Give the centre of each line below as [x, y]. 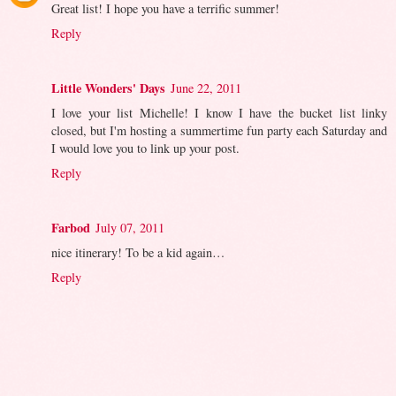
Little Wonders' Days [108, 88]
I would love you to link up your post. [145, 148]
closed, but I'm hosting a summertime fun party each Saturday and [219, 130]
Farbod [71, 227]
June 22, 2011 [206, 88]
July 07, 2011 [130, 227]
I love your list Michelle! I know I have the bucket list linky [219, 112]
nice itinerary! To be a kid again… [138, 252]
